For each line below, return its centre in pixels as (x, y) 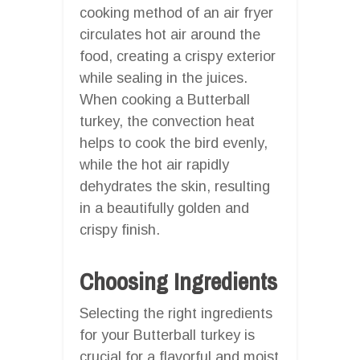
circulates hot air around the (170, 34)
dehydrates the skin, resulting (175, 186)
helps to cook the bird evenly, (174, 143)
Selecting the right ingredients (176, 313)
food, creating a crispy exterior (178, 56)
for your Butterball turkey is (167, 335)
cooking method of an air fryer (176, 12)
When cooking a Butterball (165, 99)
